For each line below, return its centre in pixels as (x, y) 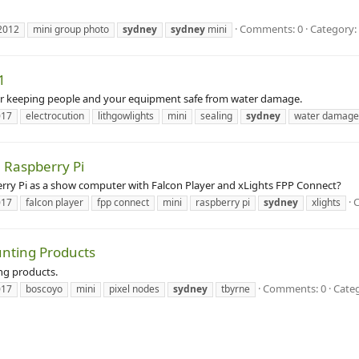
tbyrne (236, 288)
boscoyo (44, 288)
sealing (216, 116)
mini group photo (71, 30)
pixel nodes (134, 288)
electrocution (55, 116)
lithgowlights (126, 116)
